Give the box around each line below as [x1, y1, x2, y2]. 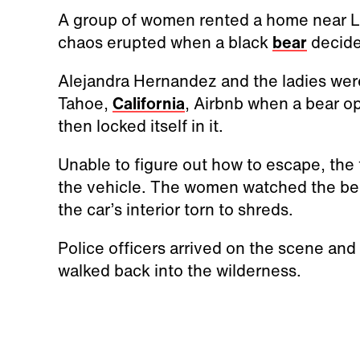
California [112, 92, 185, 116]
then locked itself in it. [57, 114, 223, 138]
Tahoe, [57, 92, 112, 116]
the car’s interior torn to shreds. [57, 198, 297, 222]
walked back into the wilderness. [57, 259, 301, 283]
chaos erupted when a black [57, 31, 272, 55]
